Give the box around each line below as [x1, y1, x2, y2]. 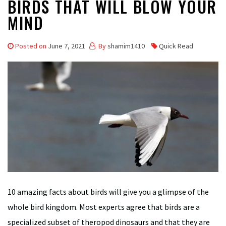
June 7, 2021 [48, 41, 85, 50]
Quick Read [159, 41, 193, 50]
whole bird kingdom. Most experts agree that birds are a [8, 201, 200, 212]
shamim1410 [107, 41, 145, 50]
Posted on [15, 41, 48, 50]
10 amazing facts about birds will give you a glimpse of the [8, 186, 209, 197]
